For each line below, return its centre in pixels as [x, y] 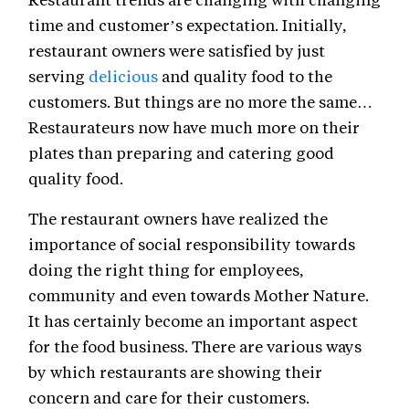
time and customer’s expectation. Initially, [188, 25]
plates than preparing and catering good [181, 153]
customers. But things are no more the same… [200, 102]
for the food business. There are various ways [195, 346]
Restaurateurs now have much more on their [194, 127]
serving [58, 76]
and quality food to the [245, 76]
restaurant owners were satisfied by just [177, 51]
